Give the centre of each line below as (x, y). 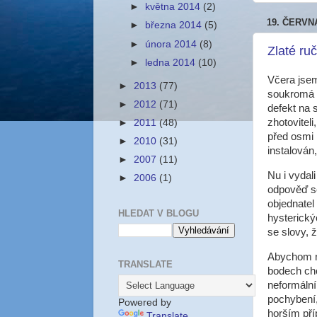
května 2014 (174, 7)
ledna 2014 (172, 62)
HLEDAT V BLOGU (158, 213)
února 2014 (173, 44)
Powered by (145, 302)
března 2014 (175, 25)
